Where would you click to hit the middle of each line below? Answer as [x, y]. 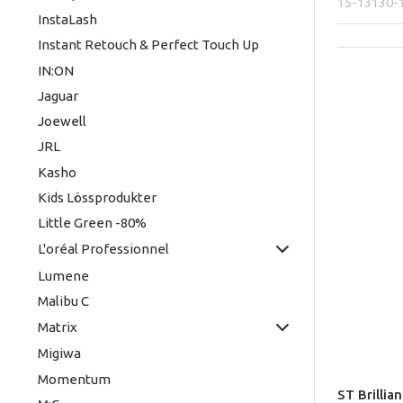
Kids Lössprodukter [97, 197]
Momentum [74, 379]
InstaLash [67, 20]
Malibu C [63, 300]
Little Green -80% [92, 223]
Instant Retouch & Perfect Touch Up [148, 45]
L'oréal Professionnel [103, 249]
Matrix [57, 327]
